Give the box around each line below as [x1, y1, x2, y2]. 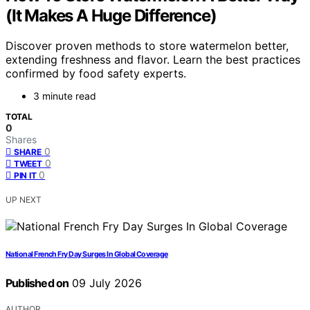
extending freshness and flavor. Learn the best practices [6, 53, 300, 67]
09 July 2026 [69, 276, 143, 291]
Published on [6, 276, 69, 291]
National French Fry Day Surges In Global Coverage [6, 250, 168, 259]
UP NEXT [6, 194, 42, 206]
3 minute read [33, 90, 96, 102]
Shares [6, 134, 37, 146]
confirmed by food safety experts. [6, 66, 186, 81]
